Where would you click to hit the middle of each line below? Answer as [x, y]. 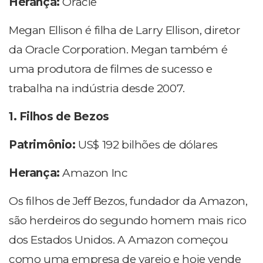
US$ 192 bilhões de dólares [148, 145]
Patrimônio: [44, 145]
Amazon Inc [95, 173]
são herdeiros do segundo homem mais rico [128, 221]
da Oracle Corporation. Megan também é [118, 50]
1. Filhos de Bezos [59, 117]
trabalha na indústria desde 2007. [97, 89]
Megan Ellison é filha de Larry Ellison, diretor [125, 31]
